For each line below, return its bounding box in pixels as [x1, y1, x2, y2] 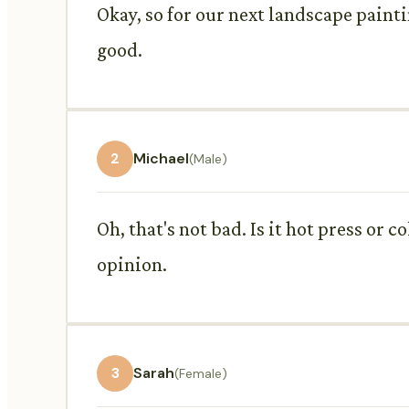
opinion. [97, 252, 167, 276]
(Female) [174, 364, 227, 382]
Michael [133, 149, 189, 169]
